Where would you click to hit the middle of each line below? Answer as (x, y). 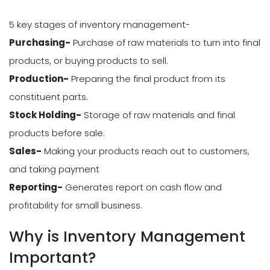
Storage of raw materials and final (158, 115)
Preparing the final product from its (147, 78)
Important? (52, 258)
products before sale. (57, 133)
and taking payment (54, 169)
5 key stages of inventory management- (100, 24)
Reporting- (36, 187)
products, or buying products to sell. (89, 60)
